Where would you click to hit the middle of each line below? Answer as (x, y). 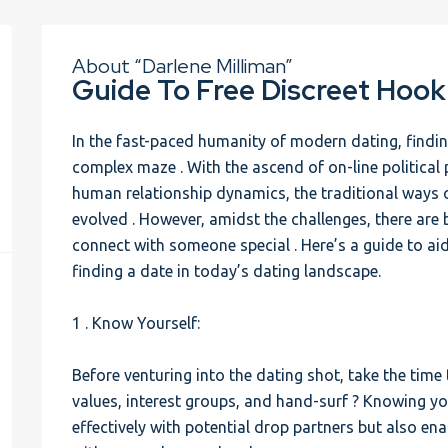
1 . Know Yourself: (136, 323)
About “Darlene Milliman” (183, 66)
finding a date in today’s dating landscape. (227, 271)
